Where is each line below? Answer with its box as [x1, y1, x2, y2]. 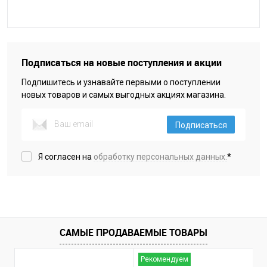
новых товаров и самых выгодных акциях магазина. [21, 90, 226, 100]
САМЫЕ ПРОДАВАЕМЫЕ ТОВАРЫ [60, 226, 207, 239]
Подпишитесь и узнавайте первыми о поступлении [21, 77, 221, 87]
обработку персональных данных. [94, 152, 227, 162]
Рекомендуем [141, 255, 188, 263]
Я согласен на [38, 152, 94, 162]
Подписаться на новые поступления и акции [21, 56, 222, 69]
